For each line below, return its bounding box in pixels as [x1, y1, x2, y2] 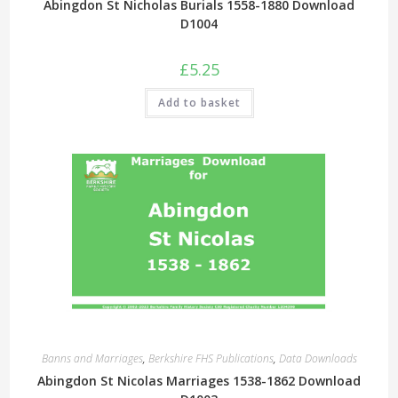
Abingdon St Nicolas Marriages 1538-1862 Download [37, 371, 361, 389]
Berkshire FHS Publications [147, 350, 274, 366]
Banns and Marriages [41, 350, 143, 366]
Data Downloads [278, 350, 357, 366]
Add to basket [157, 95, 241, 111]
